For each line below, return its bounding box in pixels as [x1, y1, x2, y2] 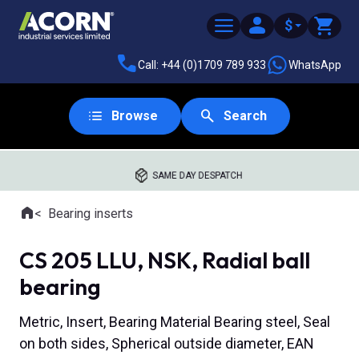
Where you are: [18, 214, 101, 230]
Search [224, 108, 267, 123]
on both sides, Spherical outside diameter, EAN [19, 335, 314, 353]
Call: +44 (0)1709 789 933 [138, 58, 266, 71]
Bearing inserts [48, 206, 133, 221]
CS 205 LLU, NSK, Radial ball [19, 246, 310, 274]
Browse [111, 108, 158, 123]
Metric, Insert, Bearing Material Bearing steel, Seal [19, 313, 330, 331]
